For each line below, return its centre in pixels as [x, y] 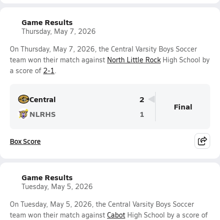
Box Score [25, 141]
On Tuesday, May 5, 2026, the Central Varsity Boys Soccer [102, 204]
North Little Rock [134, 60]
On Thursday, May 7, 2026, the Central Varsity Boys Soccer [103, 49]
